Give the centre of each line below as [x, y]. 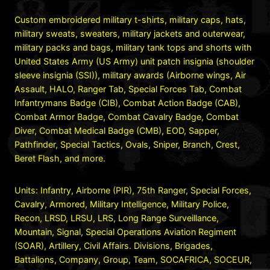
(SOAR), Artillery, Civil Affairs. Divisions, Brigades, [114, 245]
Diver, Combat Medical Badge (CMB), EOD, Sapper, [117, 130]
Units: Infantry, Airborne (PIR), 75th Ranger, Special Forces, [133, 190]
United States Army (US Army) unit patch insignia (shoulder [134, 61]
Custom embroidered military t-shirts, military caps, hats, [130, 19]
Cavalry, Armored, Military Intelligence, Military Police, [122, 204]
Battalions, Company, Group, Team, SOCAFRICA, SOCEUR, [133, 259]
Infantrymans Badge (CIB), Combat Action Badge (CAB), [127, 102]
